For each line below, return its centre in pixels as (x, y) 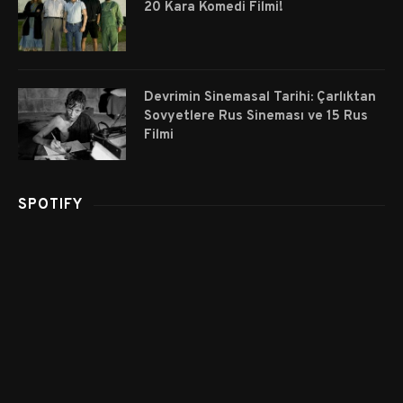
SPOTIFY (50, 205)
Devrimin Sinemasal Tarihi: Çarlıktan (260, 97)
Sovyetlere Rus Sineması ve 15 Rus (256, 116)
